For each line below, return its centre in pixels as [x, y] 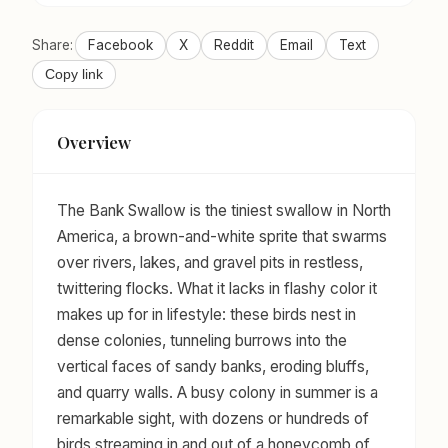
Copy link [74, 75]
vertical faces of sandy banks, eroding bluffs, [213, 367]
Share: [52, 45]
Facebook [120, 45]
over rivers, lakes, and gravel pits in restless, [210, 263]
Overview [94, 141]
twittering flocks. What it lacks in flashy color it [217, 289]
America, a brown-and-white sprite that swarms [222, 237]
